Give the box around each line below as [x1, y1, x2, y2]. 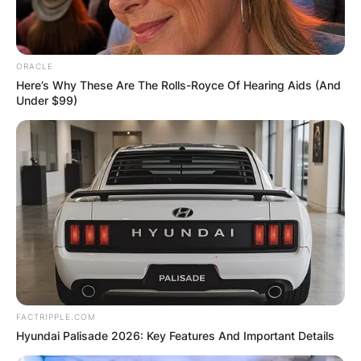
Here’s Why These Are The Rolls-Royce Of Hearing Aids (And [16, 78, 341, 93]
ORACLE [16, 61, 53, 72]
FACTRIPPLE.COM [16, 311, 96, 322]
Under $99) [16, 93, 77, 108]
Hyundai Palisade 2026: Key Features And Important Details [16, 328, 334, 342]
